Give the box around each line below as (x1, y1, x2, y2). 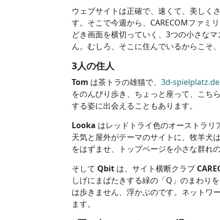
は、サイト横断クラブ (114, 163, 197, 174)
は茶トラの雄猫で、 (88, 77, 161, 88)
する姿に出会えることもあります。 (72, 100, 197, 111)
